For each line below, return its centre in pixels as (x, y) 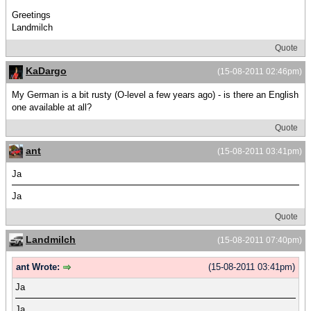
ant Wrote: (39, 267)
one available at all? (52, 107)
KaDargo (46, 71)
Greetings (31, 15)
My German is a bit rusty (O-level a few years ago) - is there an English (155, 94)
